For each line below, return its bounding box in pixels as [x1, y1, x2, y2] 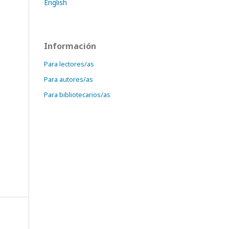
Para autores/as [44, 75, 93, 84]
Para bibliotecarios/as [44, 90, 110, 99]
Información [44, 40, 96, 52]
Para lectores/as [44, 59, 94, 68]
